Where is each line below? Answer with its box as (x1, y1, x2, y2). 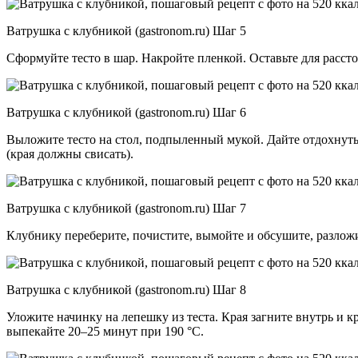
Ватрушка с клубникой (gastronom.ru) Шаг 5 (6, 23, 246, 38)
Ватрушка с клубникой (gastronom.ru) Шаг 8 (6, 282, 246, 296)
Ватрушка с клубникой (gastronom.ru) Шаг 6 (6, 105, 246, 119)
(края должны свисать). (6, 146, 133, 161)
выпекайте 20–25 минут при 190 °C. (6, 324, 204, 338)
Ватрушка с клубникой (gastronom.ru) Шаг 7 (6, 201, 246, 215)
